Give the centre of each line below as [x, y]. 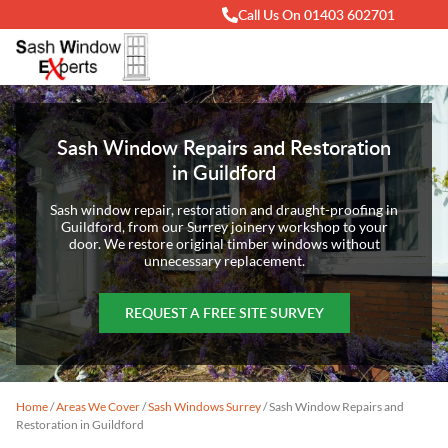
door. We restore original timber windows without [224, 243]
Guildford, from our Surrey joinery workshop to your [224, 226]
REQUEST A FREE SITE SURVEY [224, 312]
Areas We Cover [98, 407]
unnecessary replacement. [224, 260]
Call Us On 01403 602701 [316, 14]
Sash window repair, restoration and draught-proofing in [224, 209]
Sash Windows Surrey [204, 407]
